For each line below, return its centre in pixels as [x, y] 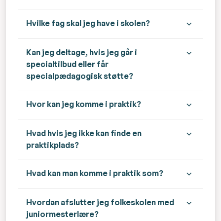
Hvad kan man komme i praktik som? [95, 173]
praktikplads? [53, 145]
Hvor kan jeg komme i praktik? [84, 104]
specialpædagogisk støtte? [80, 76]
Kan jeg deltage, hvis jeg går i [82, 53]
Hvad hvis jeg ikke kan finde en [84, 133]
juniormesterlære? [62, 214]
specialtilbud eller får [67, 64]
